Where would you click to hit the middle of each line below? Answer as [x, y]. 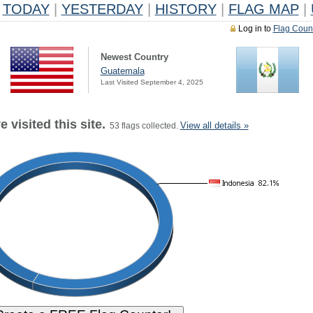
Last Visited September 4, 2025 [152, 82]
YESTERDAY [102, 9]
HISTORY [185, 9]
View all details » [214, 125]
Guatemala [122, 71]
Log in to [255, 29]
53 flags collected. [143, 126]
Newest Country [134, 57]
